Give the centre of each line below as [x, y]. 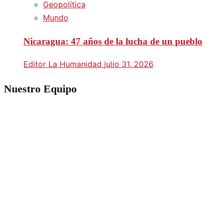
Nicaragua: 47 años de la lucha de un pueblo [113, 41]
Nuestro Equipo [40, 89]
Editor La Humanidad [64, 64]
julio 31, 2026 [129, 64]
